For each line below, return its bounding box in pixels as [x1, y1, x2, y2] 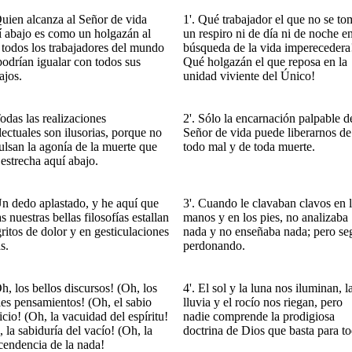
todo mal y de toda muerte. [183, 140, 315, 153]
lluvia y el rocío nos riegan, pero [183, 295, 343, 309]
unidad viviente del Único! [183, 69, 315, 82]
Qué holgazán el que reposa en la [183, 55, 347, 68]
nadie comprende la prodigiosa [183, 310, 335, 323]
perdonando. [183, 239, 245, 252]
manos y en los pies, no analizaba [183, 211, 348, 224]
